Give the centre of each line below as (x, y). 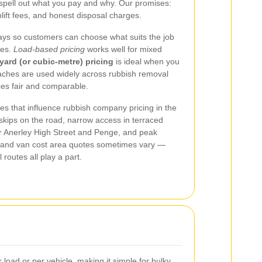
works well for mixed (123, 49)
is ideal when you (146, 61)
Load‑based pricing (49, 49)
